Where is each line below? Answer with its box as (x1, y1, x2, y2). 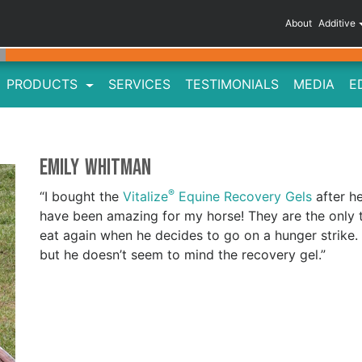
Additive (318, 17, 356, 30)
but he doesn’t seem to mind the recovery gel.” (39, 246, 326, 263)
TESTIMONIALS (184, 76, 279, 93)
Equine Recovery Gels (174, 187, 312, 204)
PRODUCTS (6, 76, 82, 93)
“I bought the (39, 187, 123, 204)
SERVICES (107, 76, 170, 93)
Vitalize (122, 187, 168, 204)
